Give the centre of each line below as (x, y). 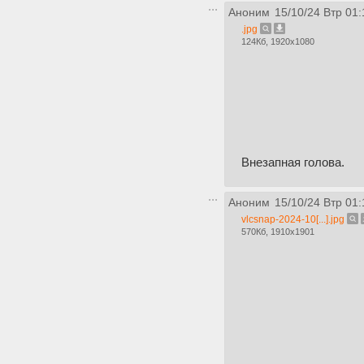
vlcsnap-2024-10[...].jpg (293, 219)
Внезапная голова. (293, 162)
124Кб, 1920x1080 (278, 41)
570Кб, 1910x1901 (278, 232)
